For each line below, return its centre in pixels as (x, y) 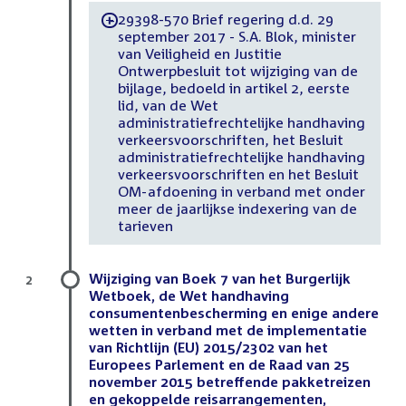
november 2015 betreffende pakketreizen (230, 381)
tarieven (145, 226)
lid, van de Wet (168, 106)
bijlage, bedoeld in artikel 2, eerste (233, 88)
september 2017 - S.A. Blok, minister (237, 37)
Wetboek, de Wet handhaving (189, 295)
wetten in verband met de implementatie (228, 329)
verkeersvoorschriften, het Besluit (230, 140)
